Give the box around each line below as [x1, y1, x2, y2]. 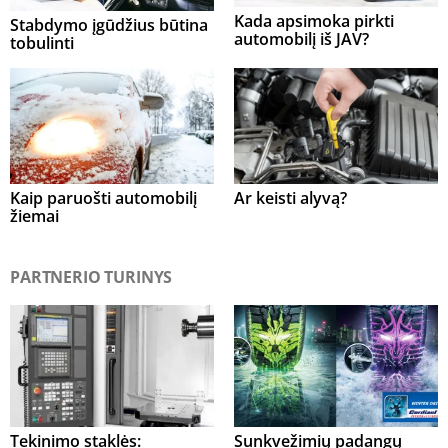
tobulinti [10, 31, 74, 54]
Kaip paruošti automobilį [10, 187, 197, 210]
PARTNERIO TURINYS [10, 266, 173, 289]
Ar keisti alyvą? [234, 187, 347, 210]
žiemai [10, 205, 59, 228]
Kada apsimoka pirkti [234, 9, 394, 32]
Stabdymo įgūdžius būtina [10, 13, 208, 36]
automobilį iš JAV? [234, 27, 369, 50]
